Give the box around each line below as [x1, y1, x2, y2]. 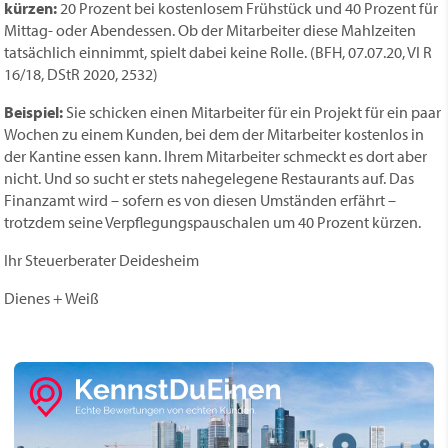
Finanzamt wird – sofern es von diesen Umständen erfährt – [4, 190, 397, 210]
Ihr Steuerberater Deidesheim [4, 250, 200, 270]
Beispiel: [4, 102, 64, 122]
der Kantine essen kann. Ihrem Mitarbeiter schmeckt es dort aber [4, 146, 428, 166]
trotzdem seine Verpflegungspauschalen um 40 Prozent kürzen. [4, 212, 422, 232]
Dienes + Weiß [4, 288, 100, 308]
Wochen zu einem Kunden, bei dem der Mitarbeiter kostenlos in [4, 124, 425, 144]
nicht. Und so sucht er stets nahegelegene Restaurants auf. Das [4, 168, 415, 188]
